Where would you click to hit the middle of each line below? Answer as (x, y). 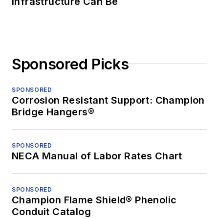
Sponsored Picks (70, 64)
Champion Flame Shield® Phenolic (94, 200)
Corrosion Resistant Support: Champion (108, 100)
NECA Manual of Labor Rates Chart (97, 156)
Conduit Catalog (51, 211)
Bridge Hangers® (53, 112)
